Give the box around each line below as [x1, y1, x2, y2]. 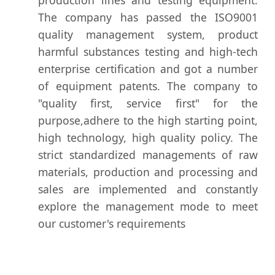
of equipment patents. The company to [38, 78, 258, 93]
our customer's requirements [38, 215, 185, 231]
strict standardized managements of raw [38, 147, 258, 162]
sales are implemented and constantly [38, 181, 258, 196]
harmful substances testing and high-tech [38, 44, 258, 59]
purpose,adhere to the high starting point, [38, 112, 258, 128]
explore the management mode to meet [38, 198, 258, 214]
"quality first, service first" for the [38, 95, 258, 110]
